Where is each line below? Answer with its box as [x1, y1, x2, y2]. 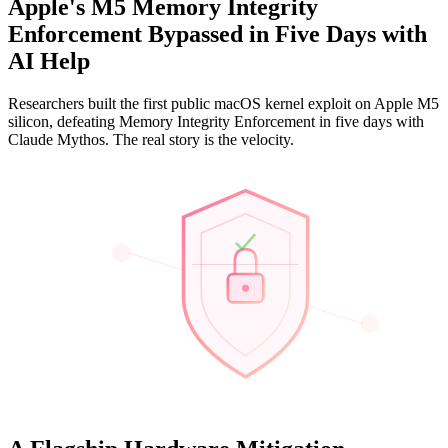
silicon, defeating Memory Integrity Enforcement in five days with [8, 112, 424, 130]
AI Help [8, 47, 90, 74]
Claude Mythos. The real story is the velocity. [8, 130, 294, 148]
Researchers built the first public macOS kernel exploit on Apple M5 [8, 94, 439, 112]
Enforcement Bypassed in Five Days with [8, 20, 427, 47]
